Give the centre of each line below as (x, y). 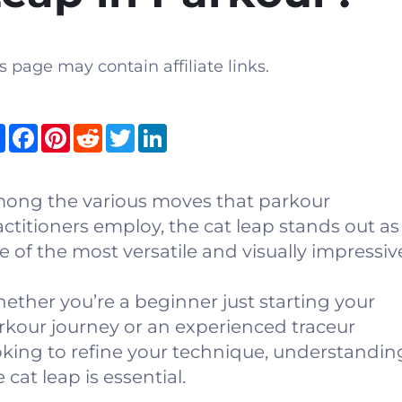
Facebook (73, 131)
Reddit (127, 131)
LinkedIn (199, 131)
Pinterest (103, 131)
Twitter (160, 131)
